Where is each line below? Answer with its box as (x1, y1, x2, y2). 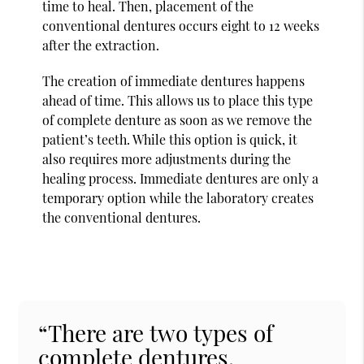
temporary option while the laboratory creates (42, 188, 314, 206)
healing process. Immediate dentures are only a (42, 169, 319, 187)
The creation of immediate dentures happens (42, 71, 305, 89)
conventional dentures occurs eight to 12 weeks (42, 16, 320, 34)
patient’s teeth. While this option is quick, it (42, 130, 298, 148)
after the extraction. (42, 36, 160, 54)
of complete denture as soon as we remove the (42, 110, 313, 128)
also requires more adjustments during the (42, 149, 292, 167)
